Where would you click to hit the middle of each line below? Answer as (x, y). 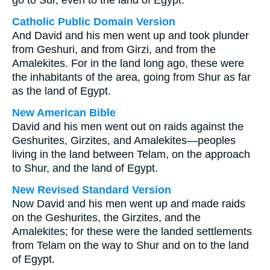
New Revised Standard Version (92, 190)
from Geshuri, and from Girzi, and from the (114, 49)
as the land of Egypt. (61, 91)
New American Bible (64, 113)
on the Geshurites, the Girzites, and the (106, 218)
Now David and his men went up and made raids (129, 204)
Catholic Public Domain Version (94, 22)
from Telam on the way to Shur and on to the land (130, 245)
